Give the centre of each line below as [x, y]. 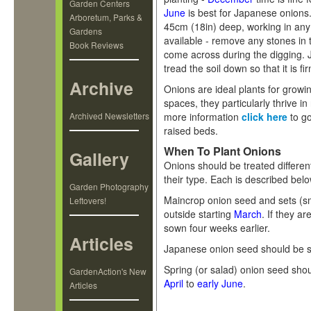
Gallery [99, 159]
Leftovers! [88, 200]
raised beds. [191, 131]
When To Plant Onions [222, 151]
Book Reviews [96, 45]
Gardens [86, 31]
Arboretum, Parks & [106, 17]
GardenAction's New [108, 271]
